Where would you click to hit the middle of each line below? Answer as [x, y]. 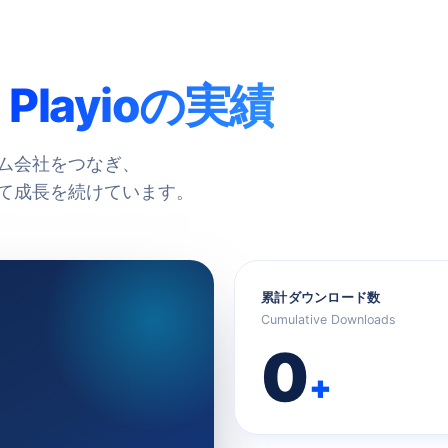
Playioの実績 [141, 104]
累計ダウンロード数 [321, 296]
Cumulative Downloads [328, 319]
